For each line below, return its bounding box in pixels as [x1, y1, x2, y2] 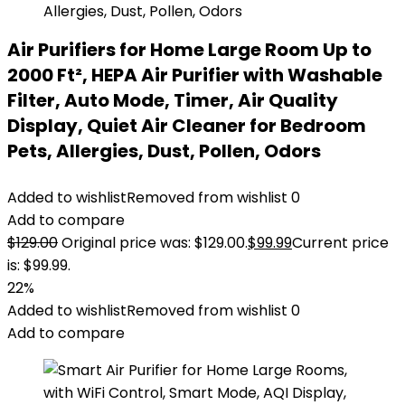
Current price [292, 232, 389, 253]
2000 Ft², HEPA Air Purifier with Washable [7, 62, 382, 88]
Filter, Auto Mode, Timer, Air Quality [7, 88, 338, 113]
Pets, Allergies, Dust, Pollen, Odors [7, 138, 321, 164]
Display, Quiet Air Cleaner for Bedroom [7, 113, 366, 138]
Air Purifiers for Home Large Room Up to [7, 37, 372, 62]
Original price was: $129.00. [61, 232, 248, 253]
